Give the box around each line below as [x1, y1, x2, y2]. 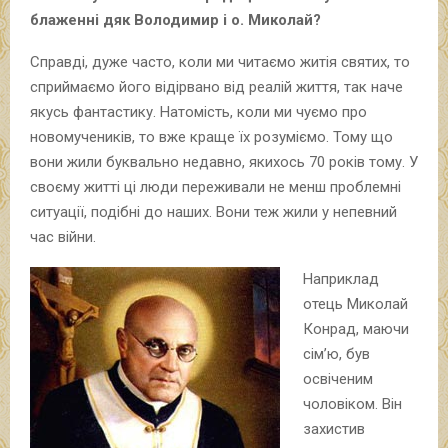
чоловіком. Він [302, 394, 402, 413]
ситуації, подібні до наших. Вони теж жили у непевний [30, 202, 397, 221]
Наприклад [302, 269, 379, 288]
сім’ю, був [302, 344, 370, 363]
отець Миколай [302, 294, 408, 313]
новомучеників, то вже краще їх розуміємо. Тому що [30, 127, 393, 146]
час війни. [30, 227, 96, 246]
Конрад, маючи [302, 319, 409, 338]
